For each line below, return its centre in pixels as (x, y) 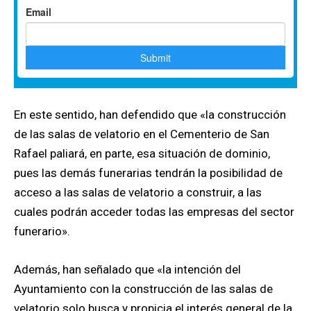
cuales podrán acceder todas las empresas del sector (154, 212)
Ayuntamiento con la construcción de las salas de (143, 289)
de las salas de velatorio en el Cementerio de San (142, 134)
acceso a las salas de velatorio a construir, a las (138, 193)
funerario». (42, 232)
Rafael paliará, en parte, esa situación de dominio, (142, 154)
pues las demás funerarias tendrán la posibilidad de (148, 173)
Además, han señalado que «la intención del (127, 270)
